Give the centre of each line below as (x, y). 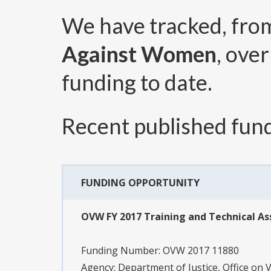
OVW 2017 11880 (201, 251)
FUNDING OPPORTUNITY (140, 183)
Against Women (139, 54)
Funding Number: (122, 251)
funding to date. (137, 83)
